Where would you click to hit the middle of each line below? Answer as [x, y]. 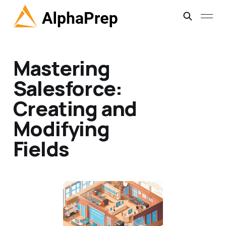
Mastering [61, 68]
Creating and [75, 108]
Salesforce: [67, 88]
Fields [41, 149]
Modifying [61, 129]
